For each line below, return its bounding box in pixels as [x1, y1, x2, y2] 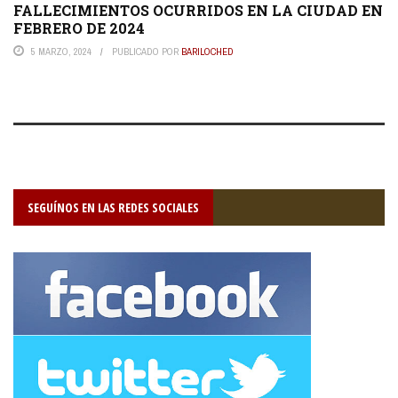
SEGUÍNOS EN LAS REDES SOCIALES [28, 199, 199, 217]
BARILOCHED [181, 45, 234, 59]
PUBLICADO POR [112, 45, 181, 59]
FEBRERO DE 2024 [13, 19, 145, 38]
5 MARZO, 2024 [31, 45, 92, 59]
